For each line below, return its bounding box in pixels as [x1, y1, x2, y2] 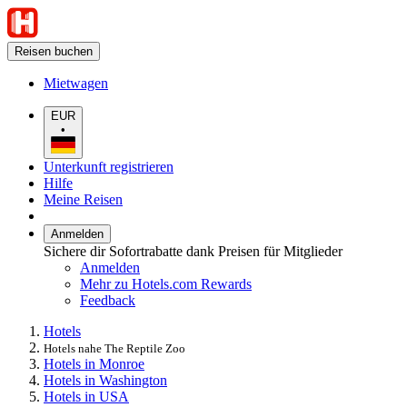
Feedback [80, 292, 135, 308]
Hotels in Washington [44, 372, 167, 388]
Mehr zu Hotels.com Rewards [80, 275, 252, 292]
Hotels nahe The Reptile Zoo [44, 341, 185, 355]
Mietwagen [44, 75, 108, 91]
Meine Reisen [44, 191, 123, 207]
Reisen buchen [15, 45, 93, 58]
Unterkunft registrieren [44, 158, 174, 174]
